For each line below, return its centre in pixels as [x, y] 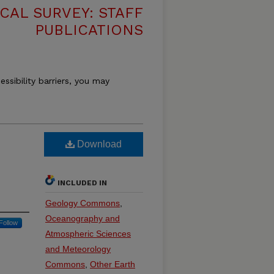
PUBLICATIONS [89, 30]
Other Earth [113, 264]
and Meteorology [78, 249]
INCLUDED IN [82, 183]
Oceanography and [83, 218]
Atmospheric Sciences [88, 234]
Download [98, 144]
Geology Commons [83, 203]
